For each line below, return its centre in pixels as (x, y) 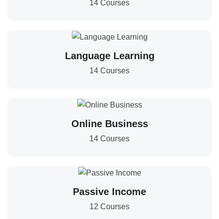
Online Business (109, 124)
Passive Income (109, 192)
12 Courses (109, 207)
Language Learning (109, 55)
